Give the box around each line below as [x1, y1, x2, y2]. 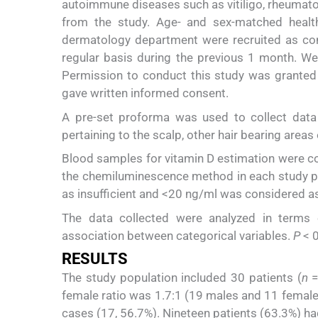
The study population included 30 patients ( [62, 270, 302, 285]
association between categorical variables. [62, 228, 293, 243]
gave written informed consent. [62, 86, 229, 101]
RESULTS [62, 250, 128, 268]
